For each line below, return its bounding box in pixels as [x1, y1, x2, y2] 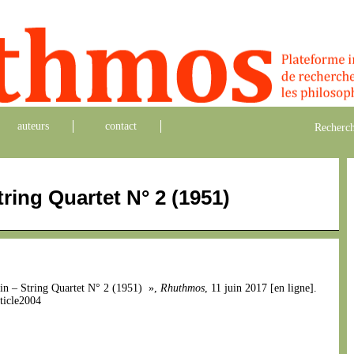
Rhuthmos [160, 282, 205, 294]
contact [105, 120, 137, 132]
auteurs [17, 120, 49, 132]
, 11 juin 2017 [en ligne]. [205, 282, 317, 294]
